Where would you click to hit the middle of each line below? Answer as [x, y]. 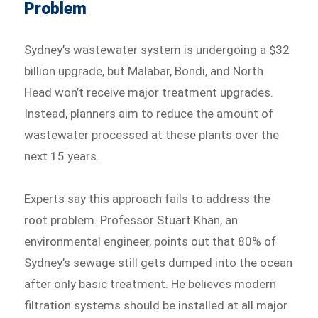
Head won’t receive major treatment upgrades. [149, 93]
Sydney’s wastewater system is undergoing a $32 [157, 50]
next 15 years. [62, 157]
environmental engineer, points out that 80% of [150, 242]
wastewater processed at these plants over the [152, 135]
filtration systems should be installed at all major [156, 306]
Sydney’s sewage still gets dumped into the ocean [159, 263]
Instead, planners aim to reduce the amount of [149, 114]
